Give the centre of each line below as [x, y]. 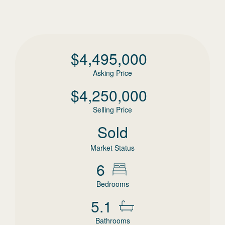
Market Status [113, 148]
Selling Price [113, 109]
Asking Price [113, 73]
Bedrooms [113, 184]
